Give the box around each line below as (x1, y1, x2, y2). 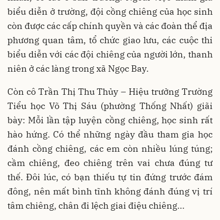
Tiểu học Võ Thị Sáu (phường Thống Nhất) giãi (7, 100, 213, 111)
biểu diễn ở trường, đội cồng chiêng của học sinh (7, 5, 213, 17)
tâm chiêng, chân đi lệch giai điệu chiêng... (7, 199, 185, 211)
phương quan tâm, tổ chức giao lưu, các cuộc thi (7, 34, 213, 46)
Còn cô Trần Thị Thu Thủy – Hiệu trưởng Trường (7, 85, 213, 97)
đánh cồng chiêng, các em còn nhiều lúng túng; (7, 142, 213, 154)
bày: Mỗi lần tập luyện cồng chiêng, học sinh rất (7, 114, 213, 126)
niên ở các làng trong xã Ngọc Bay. (7, 62, 149, 74)
